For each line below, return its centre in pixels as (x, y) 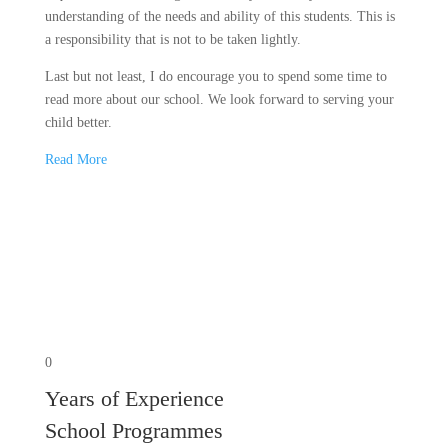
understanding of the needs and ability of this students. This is (219, 17)
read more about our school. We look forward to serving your (219, 100)
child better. (78, 123)
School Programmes (133, 431)
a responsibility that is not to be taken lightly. (172, 40)
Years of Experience (134, 399)
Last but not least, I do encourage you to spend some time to (215, 77)
